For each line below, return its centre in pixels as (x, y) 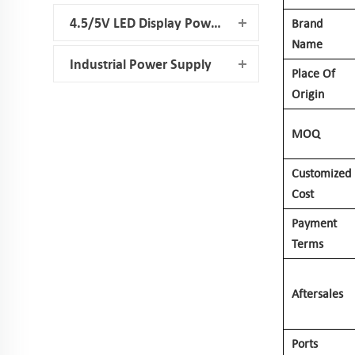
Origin (308, 94)
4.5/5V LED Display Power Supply (216, 23)
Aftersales (318, 294)
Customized (322, 173)
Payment (315, 223)
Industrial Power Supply (141, 64)
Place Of (314, 73)
